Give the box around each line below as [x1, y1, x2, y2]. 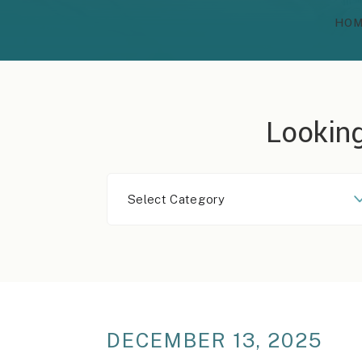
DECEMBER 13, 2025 [107, 328, 323, 352]
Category [106, 196, 156, 208]
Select [106, 175, 141, 188]
